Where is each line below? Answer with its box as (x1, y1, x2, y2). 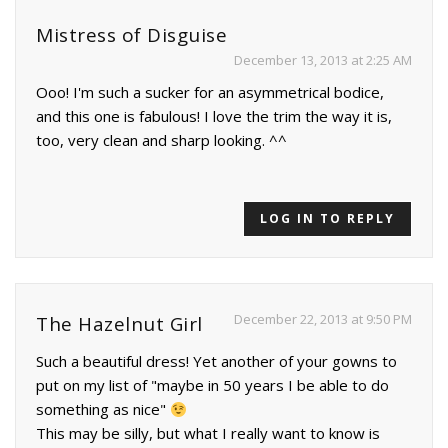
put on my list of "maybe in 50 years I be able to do (36, 375, 389, 396)
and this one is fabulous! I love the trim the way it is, (36, 106, 392, 127)
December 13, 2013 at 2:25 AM (234, 51, 412, 70)
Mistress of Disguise (36, 22, 227, 49)
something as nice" (36, 399, 170, 420)
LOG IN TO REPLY (260, 210, 395, 228)
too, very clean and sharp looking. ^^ (36, 130, 287, 151)
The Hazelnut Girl (36, 311, 203, 338)
